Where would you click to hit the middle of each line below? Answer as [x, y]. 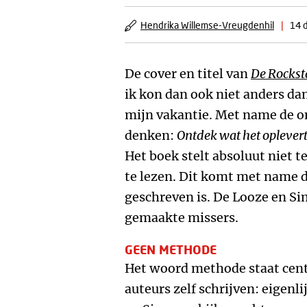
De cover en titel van [188, 74]
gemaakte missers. [182, 218]
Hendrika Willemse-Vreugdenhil [207, 25]
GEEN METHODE [171, 249]
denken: [151, 135]
